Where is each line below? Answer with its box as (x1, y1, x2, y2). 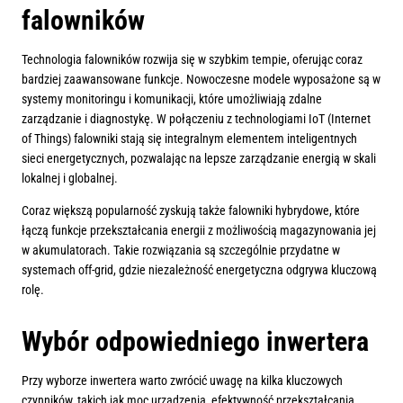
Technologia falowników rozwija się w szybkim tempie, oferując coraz (22, 52, 363, 67)
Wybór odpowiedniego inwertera (22, 326, 369, 358)
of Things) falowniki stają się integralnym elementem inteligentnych (22, 131, 357, 147)
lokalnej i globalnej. (22, 171, 118, 186)
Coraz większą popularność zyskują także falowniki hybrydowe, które (22, 203, 360, 219)
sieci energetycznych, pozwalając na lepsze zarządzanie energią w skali (22, 151, 376, 166)
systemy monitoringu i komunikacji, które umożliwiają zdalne (22, 92, 322, 107)
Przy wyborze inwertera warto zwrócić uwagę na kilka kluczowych (22, 373, 343, 389)
